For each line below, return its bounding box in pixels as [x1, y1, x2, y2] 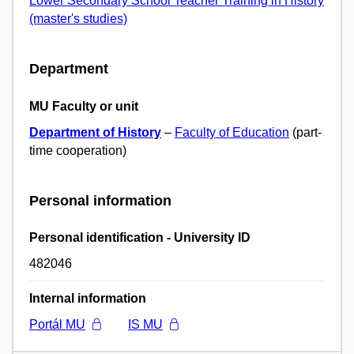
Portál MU [29, 318, 85, 332]
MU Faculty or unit [29, 99, 138, 113]
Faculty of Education [175, 125, 289, 139]
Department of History [29, 125, 161, 139]
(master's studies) [29, 12, 127, 26]
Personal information [29, 192, 171, 209]
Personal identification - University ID [29, 231, 250, 245]
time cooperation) [29, 143, 126, 157]
